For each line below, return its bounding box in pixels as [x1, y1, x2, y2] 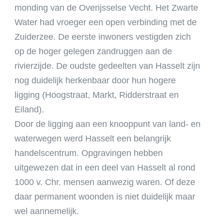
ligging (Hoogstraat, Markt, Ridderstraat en [15, 90, 179, 100]
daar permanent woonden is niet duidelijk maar [15, 192, 195, 201]
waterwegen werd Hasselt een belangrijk [15, 134, 171, 143]
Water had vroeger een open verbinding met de [15, 17, 197, 27]
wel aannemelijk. [15, 206, 79, 216]
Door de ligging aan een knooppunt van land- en [15, 119, 201, 129]
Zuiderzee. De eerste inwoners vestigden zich [15, 32, 191, 42]
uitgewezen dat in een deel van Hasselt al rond [15, 163, 195, 172]
